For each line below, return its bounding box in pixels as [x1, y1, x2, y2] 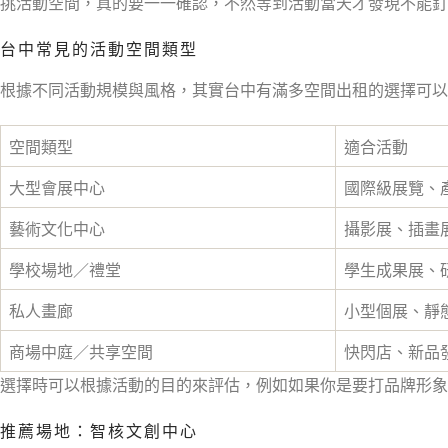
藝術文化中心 [9, 220, 105, 238]
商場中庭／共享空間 [9, 343, 153, 361]
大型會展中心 [9, 179, 105, 197]
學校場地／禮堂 [9, 261, 121, 279]
